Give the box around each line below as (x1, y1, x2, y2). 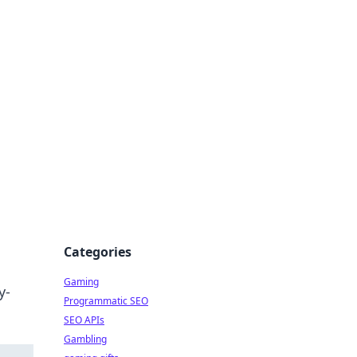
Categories (64, 243, 131, 261)
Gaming (64, 275, 99, 288)
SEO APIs (64, 313, 104, 327)
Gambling (64, 332, 107, 346)
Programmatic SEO (64, 294, 148, 308)
